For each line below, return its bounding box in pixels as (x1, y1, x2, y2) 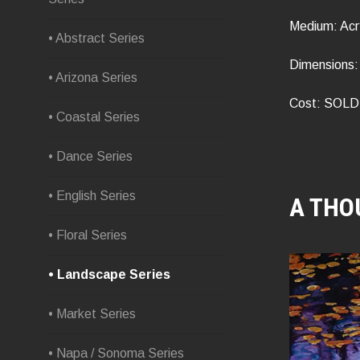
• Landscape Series (48, 268, 170, 281)
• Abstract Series (48, 31, 145, 45)
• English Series (48, 189, 136, 202)
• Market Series (48, 307, 136, 321)
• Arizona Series (48, 71, 137, 84)
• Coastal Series (48, 110, 140, 124)
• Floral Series (48, 228, 127, 242)
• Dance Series (48, 149, 133, 163)
